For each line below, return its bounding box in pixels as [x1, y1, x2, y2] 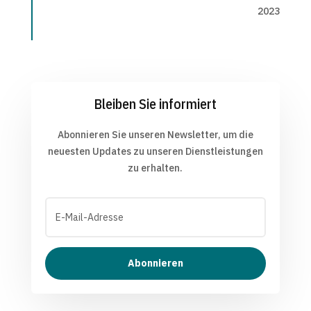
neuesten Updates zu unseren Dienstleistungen [47, 145, 263, 158]
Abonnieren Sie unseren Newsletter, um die [57, 128, 253, 142]
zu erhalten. [128, 162, 183, 175]
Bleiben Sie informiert [94, 94, 217, 114]
